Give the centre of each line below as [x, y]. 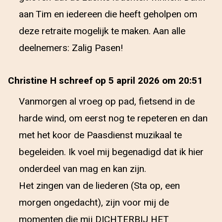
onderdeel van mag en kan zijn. [83, 169]
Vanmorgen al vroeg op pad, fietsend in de [107, 102]
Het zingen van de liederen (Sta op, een [99, 186]
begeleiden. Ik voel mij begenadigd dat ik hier [111, 152]
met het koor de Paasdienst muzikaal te [100, 135]
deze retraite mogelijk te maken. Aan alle [102, 31]
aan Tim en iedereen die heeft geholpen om [108, 14]
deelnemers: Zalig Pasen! [71, 48]
